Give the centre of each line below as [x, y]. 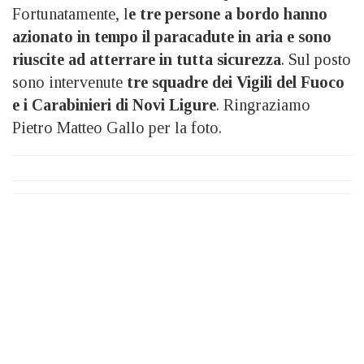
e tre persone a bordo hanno [228, 14]
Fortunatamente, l [70, 14]
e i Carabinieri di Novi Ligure [114, 105]
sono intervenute [69, 82]
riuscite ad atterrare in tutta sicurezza [147, 60]
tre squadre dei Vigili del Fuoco [236, 82]
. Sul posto [316, 60]
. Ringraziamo [263, 105]
